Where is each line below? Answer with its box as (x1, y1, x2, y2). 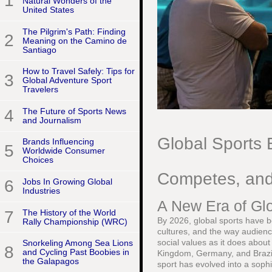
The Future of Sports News (22, 106, 126, 116)
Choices (22, 155, 53, 165)
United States (22, 4, 74, 15)
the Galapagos (22, 256, 79, 267)
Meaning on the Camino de (22, 35, 127, 46)
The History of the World (22, 207, 116, 217)
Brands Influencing (22, 137, 94, 147)
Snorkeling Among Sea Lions (22, 238, 133, 248)
